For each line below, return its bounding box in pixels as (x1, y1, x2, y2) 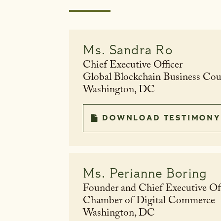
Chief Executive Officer (82, 57, 183, 75)
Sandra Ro (109, 42, 173, 59)
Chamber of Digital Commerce (82, 193, 215, 211)
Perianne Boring (109, 165, 208, 182)
